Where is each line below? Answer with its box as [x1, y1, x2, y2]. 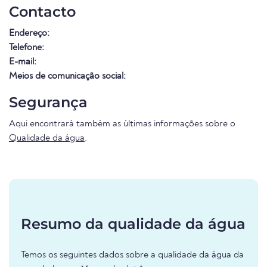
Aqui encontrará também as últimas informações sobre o [9, 119, 235, 129]
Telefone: [9, 43, 44, 53]
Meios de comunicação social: [9, 72, 126, 82]
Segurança [9, 94, 88, 111]
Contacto [9, 3, 76, 21]
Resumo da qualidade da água [21, 215, 246, 233]
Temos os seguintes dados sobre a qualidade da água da [21, 250, 244, 260]
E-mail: [9, 57, 36, 67]
